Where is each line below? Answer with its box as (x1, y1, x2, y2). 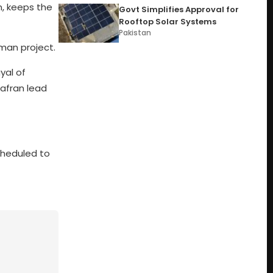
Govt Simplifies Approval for (119, 4, 239, 15)
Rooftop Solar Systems (119, 16, 217, 27)
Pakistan (119, 27, 152, 38)
